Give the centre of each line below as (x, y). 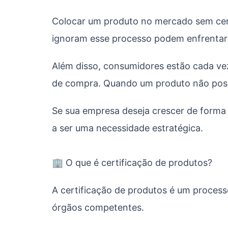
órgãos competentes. (98, 207)
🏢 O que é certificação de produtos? (132, 163)
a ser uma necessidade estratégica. (127, 128)
